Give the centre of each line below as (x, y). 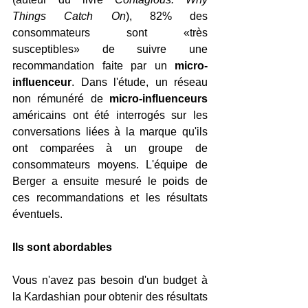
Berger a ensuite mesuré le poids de (110, 181)
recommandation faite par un (93, 65)
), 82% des (166, 16)
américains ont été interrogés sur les (110, 115)
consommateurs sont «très (110, 32)
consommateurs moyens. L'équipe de (110, 164)
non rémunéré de (61, 98)
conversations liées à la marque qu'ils (110, 131)
